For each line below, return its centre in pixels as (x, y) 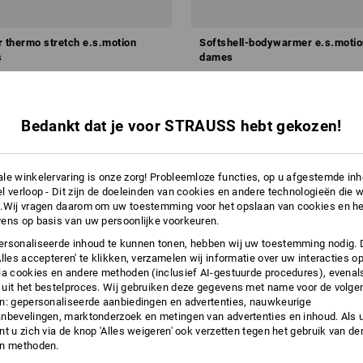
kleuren (147, 102)
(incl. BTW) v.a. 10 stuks (254, 102)
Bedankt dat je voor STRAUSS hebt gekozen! (181, 126)
